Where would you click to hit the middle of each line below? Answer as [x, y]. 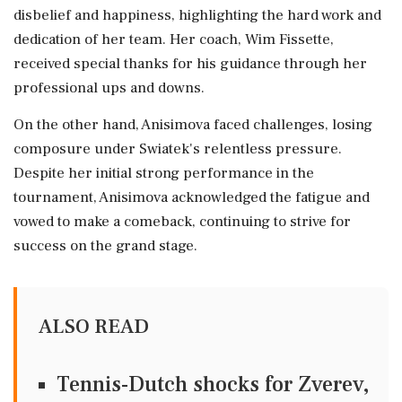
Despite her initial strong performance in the [164, 173]
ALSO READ [94, 326]
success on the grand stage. [105, 245]
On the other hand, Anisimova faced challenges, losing [193, 124]
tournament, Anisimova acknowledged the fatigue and [192, 197]
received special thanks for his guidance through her [190, 63]
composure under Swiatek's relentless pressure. [178, 149]
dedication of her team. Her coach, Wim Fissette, [174, 39]
